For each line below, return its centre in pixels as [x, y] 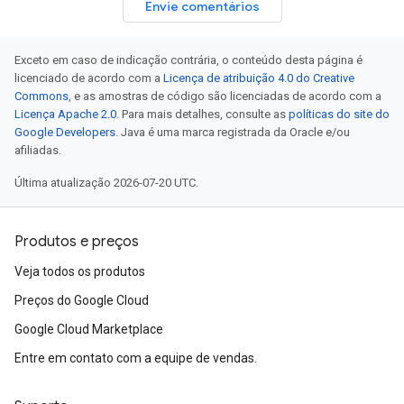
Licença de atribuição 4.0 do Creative [259, 78]
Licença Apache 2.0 [65, 114]
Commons [41, 96]
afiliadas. [38, 150]
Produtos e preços [77, 242]
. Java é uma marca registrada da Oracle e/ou [233, 132]
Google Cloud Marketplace [89, 329]
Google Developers [65, 132]
